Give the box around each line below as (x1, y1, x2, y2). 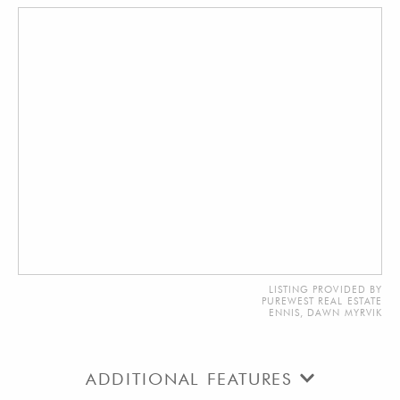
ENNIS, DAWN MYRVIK (268, 306, 382, 319)
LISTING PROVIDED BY (268, 283, 382, 296)
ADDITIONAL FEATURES (85, 368, 300, 388)
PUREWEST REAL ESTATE (261, 295, 382, 307)
